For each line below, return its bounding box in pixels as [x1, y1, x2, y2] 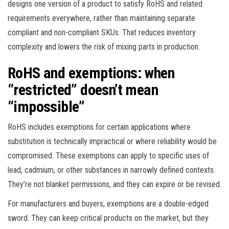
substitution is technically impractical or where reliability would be [8, 136, 217, 146]
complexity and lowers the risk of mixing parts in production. [8, 41, 200, 52]
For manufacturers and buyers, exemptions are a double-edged [8, 198, 209, 209]
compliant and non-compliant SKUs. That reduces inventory [8, 27, 196, 37]
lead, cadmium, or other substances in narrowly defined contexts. [8, 165, 215, 175]
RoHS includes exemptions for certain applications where [8, 122, 191, 132]
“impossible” [8, 97, 85, 116]
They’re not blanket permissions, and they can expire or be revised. [8, 179, 221, 189]
